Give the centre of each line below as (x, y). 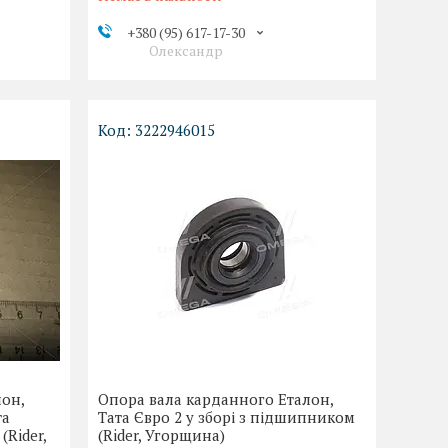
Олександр (185, 51)
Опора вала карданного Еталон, (216, 399)
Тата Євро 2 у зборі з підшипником (227, 417)
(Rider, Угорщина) (162, 435)
